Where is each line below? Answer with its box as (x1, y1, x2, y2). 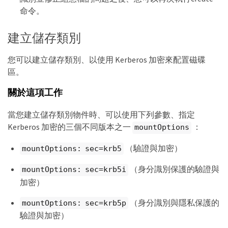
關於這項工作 (8, 87, 63, 99)
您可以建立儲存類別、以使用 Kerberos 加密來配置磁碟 (8, 54, 206, 65)
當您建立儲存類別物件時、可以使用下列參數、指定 (8, 109, 195, 120)
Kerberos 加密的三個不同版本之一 (8, 122, 132, 132)
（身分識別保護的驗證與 (128, 164, 219, 175)
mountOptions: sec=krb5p (22, 198, 126, 208)
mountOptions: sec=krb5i (22, 165, 126, 175)
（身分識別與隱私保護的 (128, 197, 219, 208)
